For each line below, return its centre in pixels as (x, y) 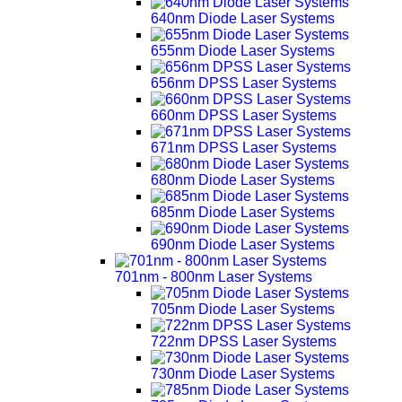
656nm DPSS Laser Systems (244, 83)
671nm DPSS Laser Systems (244, 148)
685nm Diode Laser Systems (243, 212)
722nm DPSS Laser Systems (244, 341)
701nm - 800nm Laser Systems (214, 277)
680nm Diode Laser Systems (243, 180)
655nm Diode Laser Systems (243, 51)
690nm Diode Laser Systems (243, 245)
